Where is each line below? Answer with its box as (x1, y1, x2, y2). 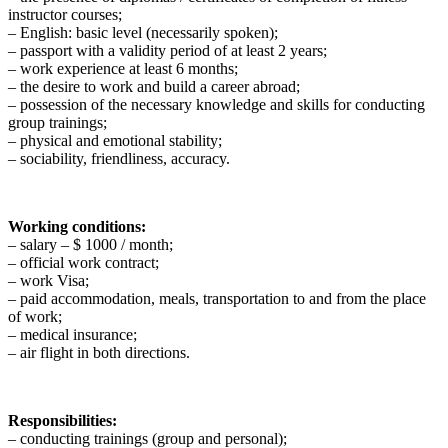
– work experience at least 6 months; (8, 59, 238, 77)
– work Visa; (8, 271, 89, 289)
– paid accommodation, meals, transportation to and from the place (8, 289, 426, 307)
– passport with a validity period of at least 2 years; (8, 41, 327, 59)
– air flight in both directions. (8, 343, 190, 361)
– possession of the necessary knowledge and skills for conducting (8, 95, 425, 113)
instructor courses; (8, 5, 122, 23)
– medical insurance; (8, 325, 137, 343)
